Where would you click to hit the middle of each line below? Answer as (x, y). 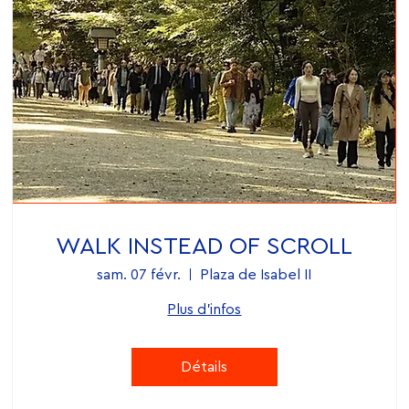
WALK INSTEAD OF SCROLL (204, 246)
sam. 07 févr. (139, 274)
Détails (204, 367)
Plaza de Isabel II (256, 274)
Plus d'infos (204, 309)
